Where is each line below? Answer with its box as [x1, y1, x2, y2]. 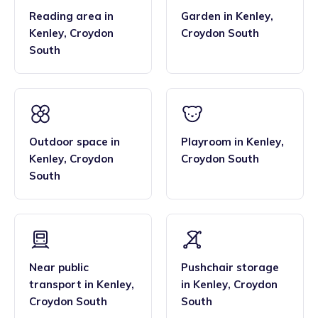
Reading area [29, 9, 102, 23]
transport [29, 278, 82, 292]
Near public [29, 261, 89, 275]
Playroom [181, 135, 231, 149]
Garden [181, 9, 221, 23]
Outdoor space [29, 135, 108, 149]
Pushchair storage [181, 261, 279, 275]
